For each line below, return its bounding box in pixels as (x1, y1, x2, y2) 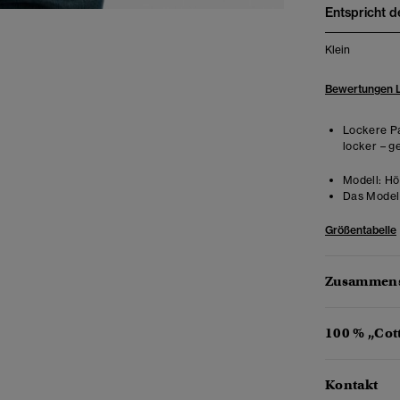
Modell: (343, 173, 382, 187)
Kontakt (325, 377, 379, 393)
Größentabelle (325, 223, 396, 237)
